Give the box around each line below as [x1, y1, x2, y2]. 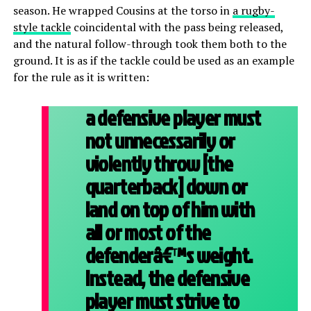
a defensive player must [85, 103, 261, 133]
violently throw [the [85, 149, 233, 179]
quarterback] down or [85, 171, 248, 202]
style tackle [12, 19, 71, 35]
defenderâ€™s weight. [85, 240, 253, 271]
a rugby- [232, 3, 275, 19]
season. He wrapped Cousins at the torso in [12, 3, 233, 19]
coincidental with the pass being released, [70, 19, 283, 35]
